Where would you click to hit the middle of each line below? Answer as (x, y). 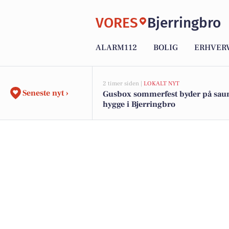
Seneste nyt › (45, 93)
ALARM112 (116, 48)
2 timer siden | (123, 84)
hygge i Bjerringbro (139, 104)
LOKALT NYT (162, 84)
